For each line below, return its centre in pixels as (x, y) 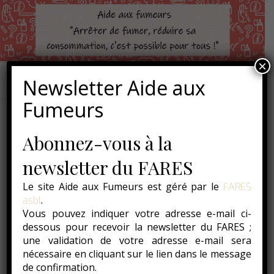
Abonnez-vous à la (98, 143)
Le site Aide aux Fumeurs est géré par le (123, 187)
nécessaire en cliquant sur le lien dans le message (137, 254)
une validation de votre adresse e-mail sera (137, 240)
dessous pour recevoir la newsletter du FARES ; (137, 227)
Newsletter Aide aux (114, 88)
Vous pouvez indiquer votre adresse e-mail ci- (137, 213)
